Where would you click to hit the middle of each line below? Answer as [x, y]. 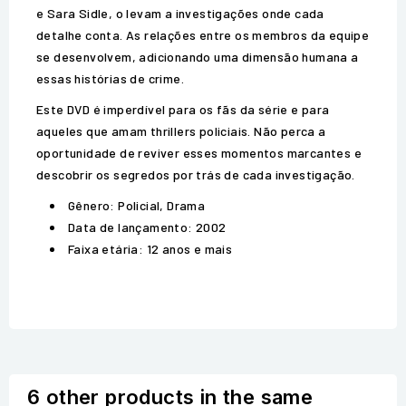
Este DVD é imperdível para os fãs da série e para [183, 110]
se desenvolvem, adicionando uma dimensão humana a [198, 57]
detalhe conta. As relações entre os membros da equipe [203, 35]
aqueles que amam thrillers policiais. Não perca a [181, 131]
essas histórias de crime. [110, 79]
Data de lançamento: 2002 [147, 227]
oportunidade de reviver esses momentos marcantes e [199, 153]
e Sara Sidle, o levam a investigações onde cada [180, 14]
